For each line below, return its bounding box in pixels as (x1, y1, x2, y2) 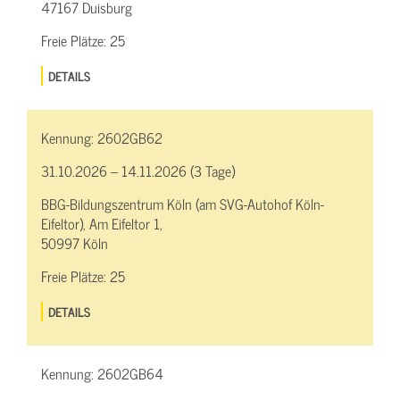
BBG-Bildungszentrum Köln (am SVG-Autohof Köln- (41, 191, 324, 215)
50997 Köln (41, 230, 108, 254)
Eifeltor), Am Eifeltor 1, (41, 211, 162, 235)
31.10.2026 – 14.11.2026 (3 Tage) (41, 158, 235, 182)
